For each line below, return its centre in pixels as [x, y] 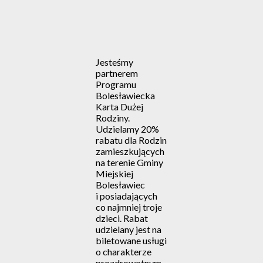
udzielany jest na [128, 229]
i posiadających [126, 195]
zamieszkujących [130, 151]
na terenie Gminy [129, 162]
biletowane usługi [131, 240]
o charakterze [123, 251]
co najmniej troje [129, 207]
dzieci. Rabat [122, 218]
